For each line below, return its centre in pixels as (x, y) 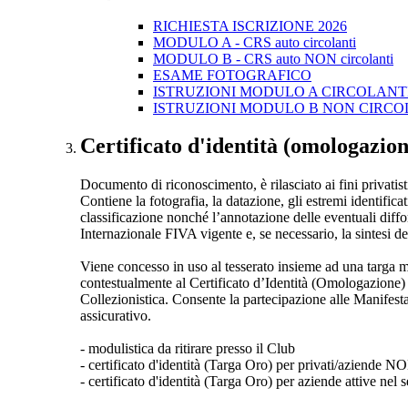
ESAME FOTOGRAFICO (232, 75)
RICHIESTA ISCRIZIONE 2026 (250, 25)
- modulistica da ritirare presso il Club (188, 349)
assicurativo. (116, 316)
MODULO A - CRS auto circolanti (255, 42)
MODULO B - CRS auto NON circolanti (273, 58)
